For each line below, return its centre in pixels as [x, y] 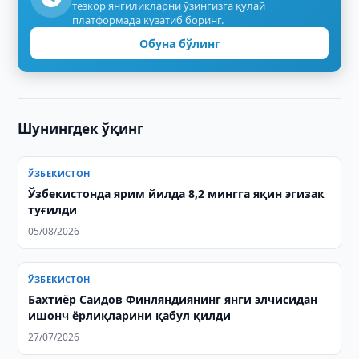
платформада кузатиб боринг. [148, 20]
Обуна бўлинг [179, 43]
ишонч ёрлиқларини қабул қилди [130, 315]
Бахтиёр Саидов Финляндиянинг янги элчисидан [173, 299]
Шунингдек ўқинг [81, 129]
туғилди [53, 210]
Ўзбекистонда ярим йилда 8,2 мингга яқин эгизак [177, 194]
